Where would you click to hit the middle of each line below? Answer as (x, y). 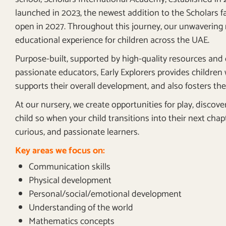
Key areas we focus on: (60, 151)
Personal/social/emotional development (105, 194)
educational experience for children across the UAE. (112, 41)
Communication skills (70, 167)
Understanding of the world (81, 208)
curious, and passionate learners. (77, 132)
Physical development (70, 181)
